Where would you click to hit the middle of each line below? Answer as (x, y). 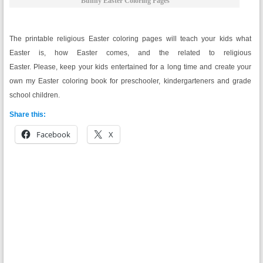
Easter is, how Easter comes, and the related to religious (130, 53)
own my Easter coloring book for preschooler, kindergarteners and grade (130, 81)
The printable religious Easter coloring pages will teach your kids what (130, 39)
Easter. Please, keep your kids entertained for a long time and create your (130, 67)
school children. (34, 95)
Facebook (53, 135)
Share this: (27, 115)
